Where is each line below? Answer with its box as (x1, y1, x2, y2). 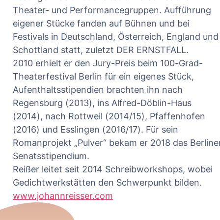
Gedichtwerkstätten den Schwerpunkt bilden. (13, 177, 202, 188)
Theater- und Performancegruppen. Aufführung (13, 5, 211, 15)
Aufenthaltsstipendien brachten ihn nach (13, 84, 183, 95)
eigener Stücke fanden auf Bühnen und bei (13, 18, 190, 28)
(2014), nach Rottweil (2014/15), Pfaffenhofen (13, 111, 205, 121)
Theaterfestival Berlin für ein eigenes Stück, (13, 71, 194, 82)
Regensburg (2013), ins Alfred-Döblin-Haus (13, 98, 192, 108)
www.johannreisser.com (13, 191, 113, 201)
